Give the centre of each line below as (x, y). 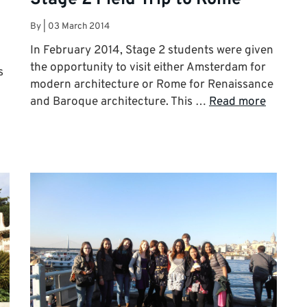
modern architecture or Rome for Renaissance (152, 85)
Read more (237, 102)
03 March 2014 (79, 27)
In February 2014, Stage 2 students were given (152, 51)
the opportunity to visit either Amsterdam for (148, 68)
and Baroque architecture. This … (120, 102)
